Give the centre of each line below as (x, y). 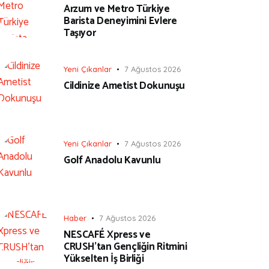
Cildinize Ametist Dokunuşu (124, 86)
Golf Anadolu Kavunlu (112, 160)
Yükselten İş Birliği (104, 258)
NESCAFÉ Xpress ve (107, 234)
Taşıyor (80, 33)
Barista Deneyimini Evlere (120, 21)
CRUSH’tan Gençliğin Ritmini (125, 246)
